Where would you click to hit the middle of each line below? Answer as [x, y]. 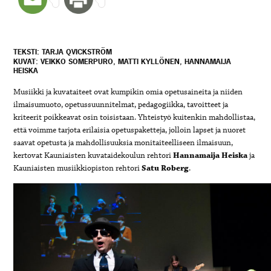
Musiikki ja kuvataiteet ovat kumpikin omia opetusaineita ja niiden [128, 92]
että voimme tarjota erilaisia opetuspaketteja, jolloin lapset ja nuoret [130, 130]
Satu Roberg [165, 168]
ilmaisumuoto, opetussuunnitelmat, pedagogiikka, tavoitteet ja [121, 105]
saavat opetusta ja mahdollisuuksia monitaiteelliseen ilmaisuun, [123, 143]
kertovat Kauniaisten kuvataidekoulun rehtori [93, 156]
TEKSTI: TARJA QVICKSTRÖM [63, 52]
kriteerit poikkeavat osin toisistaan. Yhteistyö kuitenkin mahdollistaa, [135, 118]
